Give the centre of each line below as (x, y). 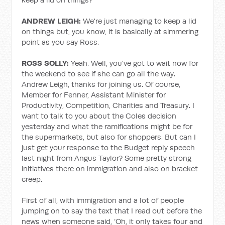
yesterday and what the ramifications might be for (107, 126)
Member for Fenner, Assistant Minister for (94, 95)
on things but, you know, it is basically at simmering (110, 31)
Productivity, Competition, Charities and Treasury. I (108, 105)
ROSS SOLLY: (45, 63)
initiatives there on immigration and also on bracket (110, 168)
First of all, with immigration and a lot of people (103, 200)
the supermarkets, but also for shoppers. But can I (109, 137)
